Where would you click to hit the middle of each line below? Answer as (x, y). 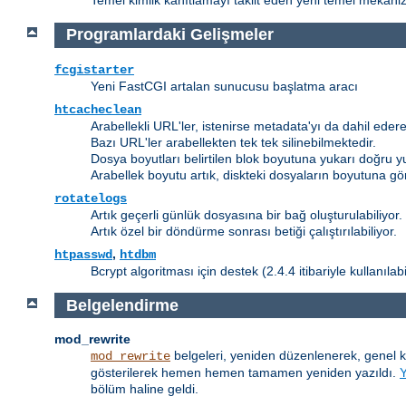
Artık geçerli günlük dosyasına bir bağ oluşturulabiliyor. (246, 214)
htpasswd (83, 254)
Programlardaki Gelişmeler (169, 35)
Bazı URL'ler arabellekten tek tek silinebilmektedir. (233, 142)
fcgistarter (94, 69)
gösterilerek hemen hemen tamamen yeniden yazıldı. (245, 373)
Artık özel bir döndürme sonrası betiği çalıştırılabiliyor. (244, 231)
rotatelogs (91, 198)
